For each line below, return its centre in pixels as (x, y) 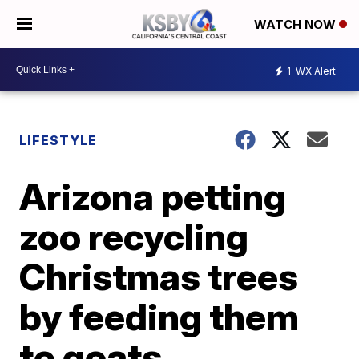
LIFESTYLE (58, 140)
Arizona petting (153, 196)
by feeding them (159, 317)
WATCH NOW (296, 25)
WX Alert (315, 71)
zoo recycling (134, 236)
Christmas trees (159, 276)
